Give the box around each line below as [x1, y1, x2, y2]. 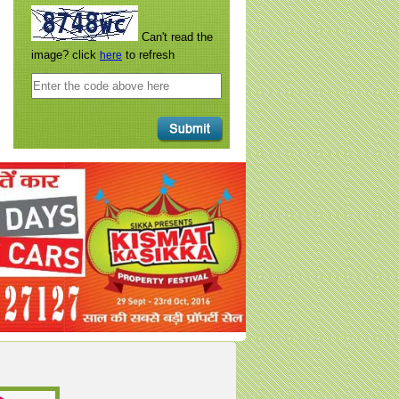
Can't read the [142, 29, 213, 44]
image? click [31, 47, 100, 61]
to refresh [122, 47, 175, 61]
